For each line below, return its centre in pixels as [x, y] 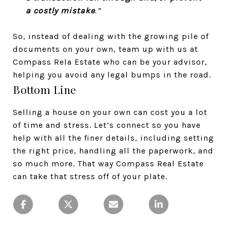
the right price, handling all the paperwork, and [113, 150]
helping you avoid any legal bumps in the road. [112, 74]
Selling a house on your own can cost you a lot [110, 112]
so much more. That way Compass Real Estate [108, 163]
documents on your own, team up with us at [106, 49]
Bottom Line [45, 89]
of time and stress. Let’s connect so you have [107, 125]
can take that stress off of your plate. [90, 176]
